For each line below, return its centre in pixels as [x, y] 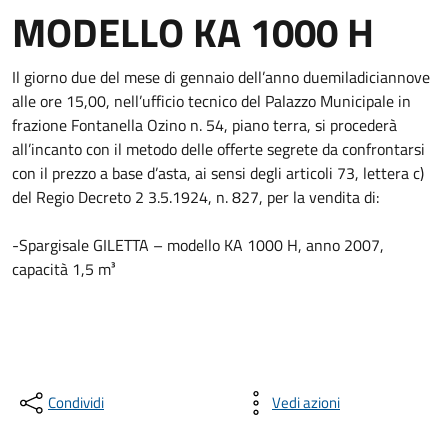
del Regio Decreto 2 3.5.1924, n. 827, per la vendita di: [195, 197]
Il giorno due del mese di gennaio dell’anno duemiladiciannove [221, 77]
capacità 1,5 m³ [63, 269]
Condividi [76, 402]
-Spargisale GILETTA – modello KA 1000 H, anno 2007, [198, 245]
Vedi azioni [306, 402]
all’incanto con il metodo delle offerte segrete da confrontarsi [218, 149]
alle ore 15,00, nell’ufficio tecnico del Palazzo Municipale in [211, 101]
